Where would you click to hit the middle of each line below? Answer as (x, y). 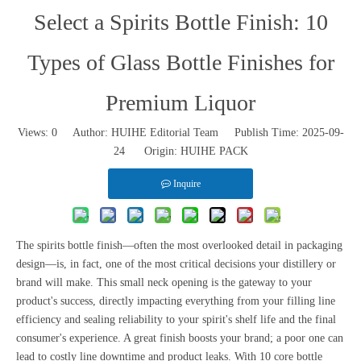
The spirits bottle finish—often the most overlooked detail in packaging (179, 245)
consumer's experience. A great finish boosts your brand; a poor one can (180, 338)
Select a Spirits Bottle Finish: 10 (180, 22)
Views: (34, 133)
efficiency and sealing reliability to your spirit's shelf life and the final (176, 320)
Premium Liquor (180, 103)
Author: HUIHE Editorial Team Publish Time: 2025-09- (200, 133)
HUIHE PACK (214, 151)
